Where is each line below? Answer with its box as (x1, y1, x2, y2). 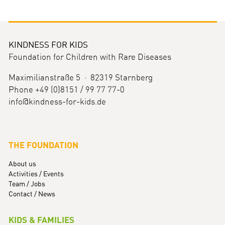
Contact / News (8, 191, 55, 198)
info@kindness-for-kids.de (8, 97, 106, 106)
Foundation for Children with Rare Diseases (8, 53, 171, 61)
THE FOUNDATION (8, 141, 78, 150)
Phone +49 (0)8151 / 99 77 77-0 (8, 85, 125, 94)
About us (8, 161, 36, 168)
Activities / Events (8, 171, 64, 178)
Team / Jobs (8, 181, 45, 188)
